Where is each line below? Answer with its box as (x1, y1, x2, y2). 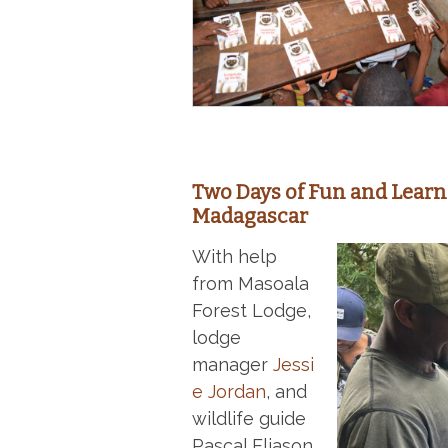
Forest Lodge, (192, 300, 311, 322)
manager (192, 354, 273, 376)
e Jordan (192, 381, 266, 403)
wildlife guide (192, 408, 306, 430)
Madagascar (192, 204, 308, 229)
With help (192, 246, 277, 268)
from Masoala (192, 273, 309, 295)
